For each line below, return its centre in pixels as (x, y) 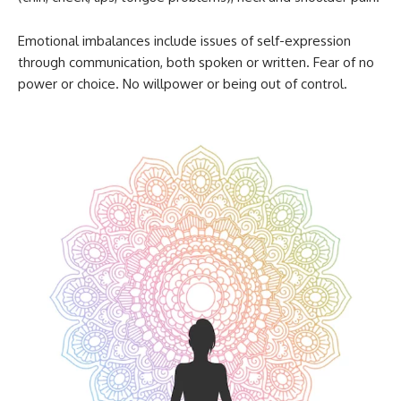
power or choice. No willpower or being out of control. (183, 84)
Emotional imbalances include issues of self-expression (184, 41)
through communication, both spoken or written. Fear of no (196, 63)
